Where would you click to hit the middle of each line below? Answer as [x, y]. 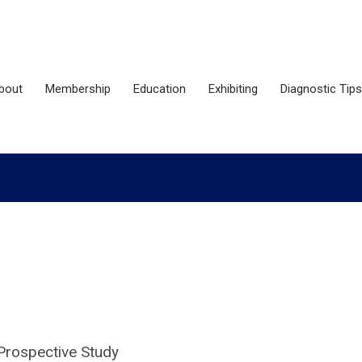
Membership [78, 89]
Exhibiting [233, 89]
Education [160, 89]
